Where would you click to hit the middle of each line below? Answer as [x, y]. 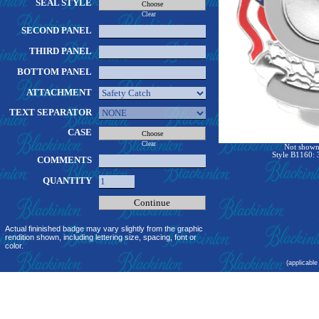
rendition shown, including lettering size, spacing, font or [100, 237]
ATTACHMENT [59, 92]
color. [14, 246]
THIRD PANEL [60, 51]
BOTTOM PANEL [54, 72]
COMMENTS [64, 160]
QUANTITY [67, 181]
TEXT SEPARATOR [50, 112]
